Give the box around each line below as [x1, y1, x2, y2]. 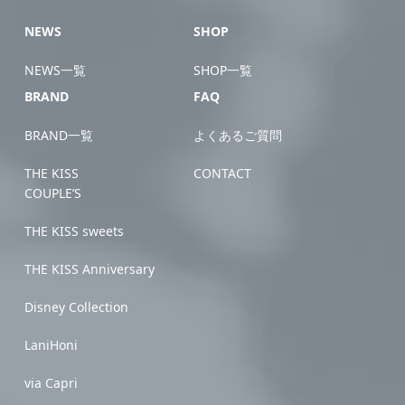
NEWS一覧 [24, 61, 87, 79]
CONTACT [193, 165, 251, 182]
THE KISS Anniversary [24, 260, 155, 278]
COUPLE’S [24, 184, 82, 202]
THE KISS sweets [24, 222, 125, 240]
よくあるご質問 [193, 127, 282, 144]
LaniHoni [24, 336, 79, 353]
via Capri [24, 374, 79, 391]
